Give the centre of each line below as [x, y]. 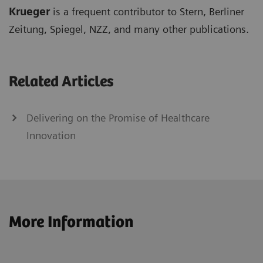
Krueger [29, 12]
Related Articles [61, 82]
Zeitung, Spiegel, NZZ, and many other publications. [129, 29]
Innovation [51, 136]
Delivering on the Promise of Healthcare [118, 118]
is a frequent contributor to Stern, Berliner [147, 12]
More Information [71, 223]
